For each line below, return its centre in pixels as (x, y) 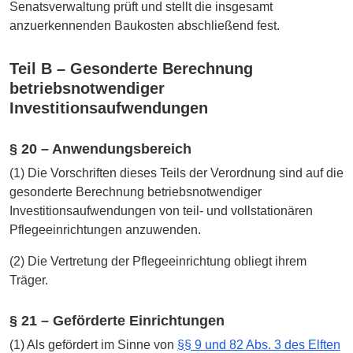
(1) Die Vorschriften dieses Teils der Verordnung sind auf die (176, 173)
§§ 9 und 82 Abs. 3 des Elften (259, 344)
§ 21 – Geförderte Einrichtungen (117, 321)
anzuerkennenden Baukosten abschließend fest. (145, 25)
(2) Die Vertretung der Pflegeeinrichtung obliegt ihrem (158, 261)
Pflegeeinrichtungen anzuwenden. (105, 229)
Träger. (29, 280)
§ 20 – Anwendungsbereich (100, 149)
